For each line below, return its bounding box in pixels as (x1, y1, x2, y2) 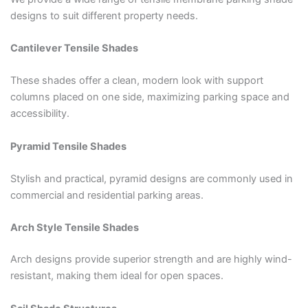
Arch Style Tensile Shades (10, 221, 139, 234)
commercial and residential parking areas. (10, 189, 203, 202)
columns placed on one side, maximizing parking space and (10, 91, 289, 104)
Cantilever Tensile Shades (10, 42, 138, 55)
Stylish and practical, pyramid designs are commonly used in (10, 173, 293, 186)
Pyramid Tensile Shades (10, 140, 126, 153)
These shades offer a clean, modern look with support (10, 74, 263, 87)
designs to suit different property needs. (10, 9, 198, 22)
